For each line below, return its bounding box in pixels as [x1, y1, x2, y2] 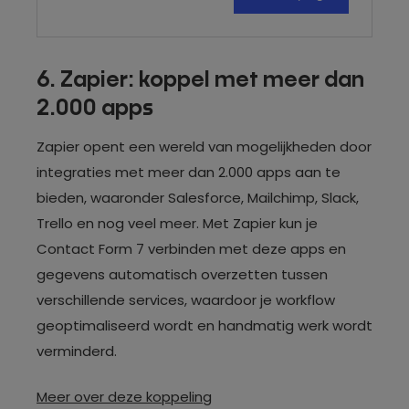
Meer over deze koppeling [37, 387, 212, 406]
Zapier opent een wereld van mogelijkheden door [37, 136, 372, 156]
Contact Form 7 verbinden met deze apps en [37, 238, 346, 258]
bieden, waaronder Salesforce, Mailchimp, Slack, [37, 187, 359, 207]
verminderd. [37, 341, 117, 361]
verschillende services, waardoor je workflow [37, 289, 335, 309]
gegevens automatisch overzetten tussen [37, 264, 328, 284]
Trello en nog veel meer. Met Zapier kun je [37, 213, 318, 233]
